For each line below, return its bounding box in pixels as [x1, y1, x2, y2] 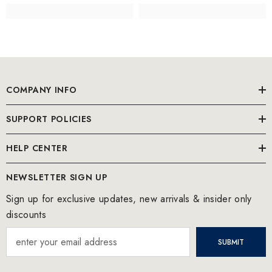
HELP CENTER [6, 142, 68, 155]
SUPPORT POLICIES [6, 113, 92, 126]
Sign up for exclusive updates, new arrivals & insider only [6, 192, 252, 206]
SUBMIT [217, 236, 244, 248]
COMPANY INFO [6, 84, 77, 97]
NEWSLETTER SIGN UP [6, 171, 107, 184]
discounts [6, 208, 46, 222]
